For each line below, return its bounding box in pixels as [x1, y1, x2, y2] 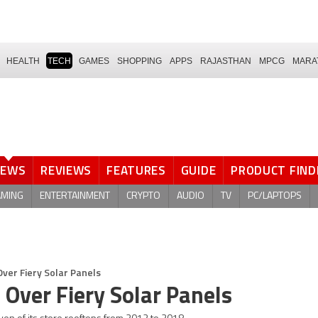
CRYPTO [126, 190, 160, 202]
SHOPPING [117, 55, 162, 66]
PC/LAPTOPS [248, 190, 302, 202]
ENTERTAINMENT [40, 190, 110, 202]
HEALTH [6, 55, 40, 66]
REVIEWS [40, 161, 92, 180]
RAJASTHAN [200, 55, 251, 66]
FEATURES [106, 161, 166, 180]
